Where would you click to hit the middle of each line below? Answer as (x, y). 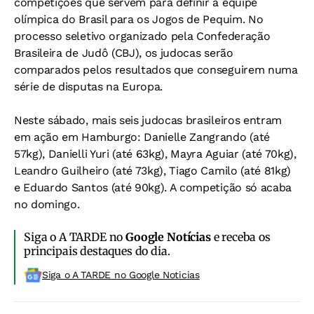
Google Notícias (168, 237)
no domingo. (47, 204)
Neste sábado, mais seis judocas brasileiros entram (148, 120)
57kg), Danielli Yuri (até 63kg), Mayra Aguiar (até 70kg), (155, 154)
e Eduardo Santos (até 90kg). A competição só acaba (153, 187)
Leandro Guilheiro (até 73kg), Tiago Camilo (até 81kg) (153, 171)
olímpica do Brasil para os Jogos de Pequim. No (139, 19)
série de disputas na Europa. (89, 87)
